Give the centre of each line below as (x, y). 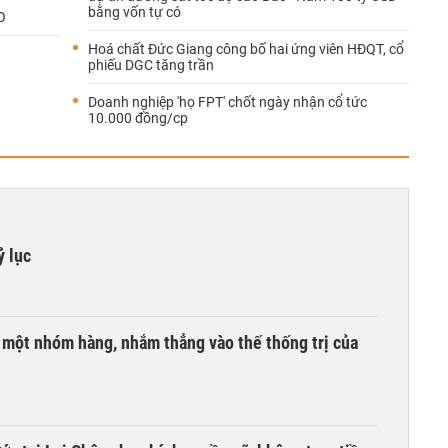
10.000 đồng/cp (138, 118)
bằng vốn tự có (134, 12)
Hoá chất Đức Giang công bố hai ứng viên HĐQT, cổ (246, 49)
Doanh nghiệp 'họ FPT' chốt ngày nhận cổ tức (227, 102)
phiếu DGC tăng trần (151, 65)
